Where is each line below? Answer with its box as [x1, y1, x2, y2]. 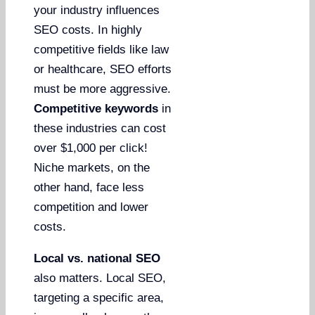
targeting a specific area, [34, 290, 165, 304]
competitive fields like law [34, 42, 169, 56]
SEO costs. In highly [34, 22, 143, 37]
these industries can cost [34, 121, 167, 135]
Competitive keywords [34, 101, 159, 115]
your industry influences [34, 3, 160, 17]
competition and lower [34, 200, 149, 214]
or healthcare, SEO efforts [34, 62, 172, 76]
